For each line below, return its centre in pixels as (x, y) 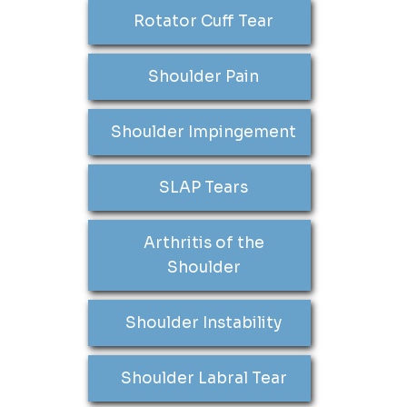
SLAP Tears (203, 188)
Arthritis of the (203, 243)
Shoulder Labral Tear (203, 378)
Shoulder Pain (203, 77)
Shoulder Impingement (203, 132)
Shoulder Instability (203, 323)
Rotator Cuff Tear (203, 21)
